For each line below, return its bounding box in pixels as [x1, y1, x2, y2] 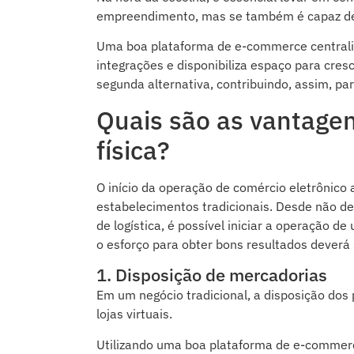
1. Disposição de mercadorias [96, 263, 327, 287]
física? [96, 133, 170, 167]
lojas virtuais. [96, 306, 172, 322]
